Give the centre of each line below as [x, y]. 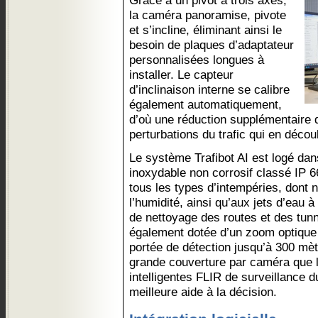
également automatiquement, [205, 104]
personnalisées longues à [197, 60]
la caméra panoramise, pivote [208, 15]
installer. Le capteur [181, 75]
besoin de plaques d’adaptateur [212, 45]
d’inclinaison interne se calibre [209, 89]
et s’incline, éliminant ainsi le [205, 30]
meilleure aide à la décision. [203, 292]
